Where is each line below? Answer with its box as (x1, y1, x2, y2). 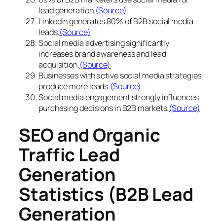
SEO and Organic (19, 123, 160, 147)
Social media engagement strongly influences (38, 91, 199, 103)
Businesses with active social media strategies (38, 70, 202, 81)
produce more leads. (38, 80, 110, 92)
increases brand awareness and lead (38, 48, 166, 59)
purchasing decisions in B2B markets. (38, 102, 169, 113)
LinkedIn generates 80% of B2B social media (38, 15, 193, 27)
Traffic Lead (19, 143, 120, 167)
